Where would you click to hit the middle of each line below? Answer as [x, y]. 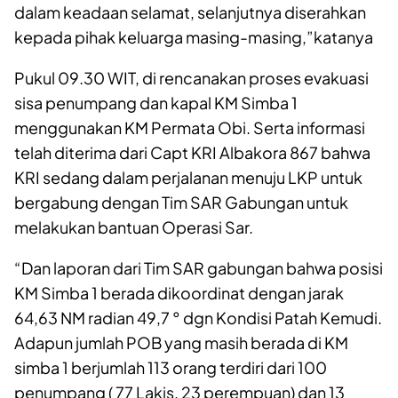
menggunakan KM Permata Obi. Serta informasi [190, 127]
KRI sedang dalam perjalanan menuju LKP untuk [188, 177]
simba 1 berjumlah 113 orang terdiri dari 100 [171, 367]
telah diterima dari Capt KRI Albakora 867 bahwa [192, 152]
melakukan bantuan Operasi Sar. [134, 227]
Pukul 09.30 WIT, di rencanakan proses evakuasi [191, 77]
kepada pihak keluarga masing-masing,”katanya [194, 36]
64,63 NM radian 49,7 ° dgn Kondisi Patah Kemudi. [198, 317]
